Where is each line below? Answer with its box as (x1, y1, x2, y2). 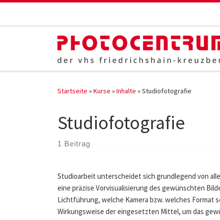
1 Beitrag (57, 139, 90, 148)
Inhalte (116, 86, 136, 95)
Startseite (57, 86, 87, 95)
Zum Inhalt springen (13, 9, 75, 19)
